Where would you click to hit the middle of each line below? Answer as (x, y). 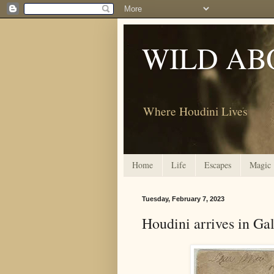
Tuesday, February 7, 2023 (183, 198)
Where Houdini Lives (195, 111)
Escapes (218, 165)
